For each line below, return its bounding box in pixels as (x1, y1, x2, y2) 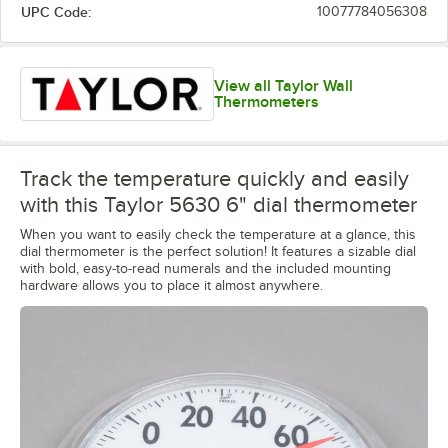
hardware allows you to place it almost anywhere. (20, 277, 323, 293)
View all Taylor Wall (213, 76, 353, 95)
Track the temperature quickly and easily (20, 165, 409, 191)
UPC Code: (21, 4, 91, 20)
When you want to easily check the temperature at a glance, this (20, 226, 416, 242)
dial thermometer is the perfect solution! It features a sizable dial (20, 243, 416, 259)
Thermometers (213, 92, 319, 111)
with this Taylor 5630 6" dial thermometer (20, 191, 417, 217)
